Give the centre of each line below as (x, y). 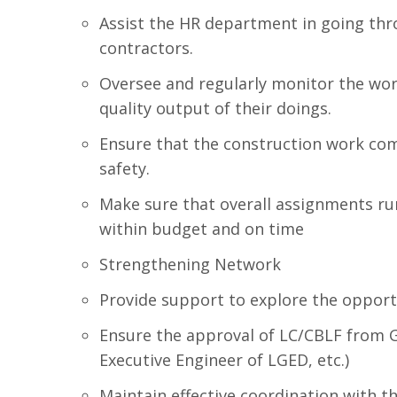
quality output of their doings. (215, 108)
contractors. (146, 48)
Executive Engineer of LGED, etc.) (224, 360)
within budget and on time (202, 229)
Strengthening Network (190, 264)
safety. (125, 168)
